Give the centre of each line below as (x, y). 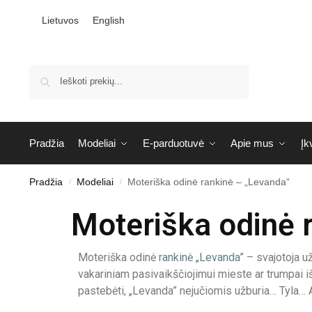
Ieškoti (231, 70)
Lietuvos (60, 21)
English (108, 21)
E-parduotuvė (173, 143)
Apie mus (252, 143)
